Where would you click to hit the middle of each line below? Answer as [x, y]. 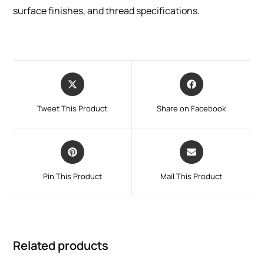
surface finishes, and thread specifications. [107, 10]
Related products [61, 245]
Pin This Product [72, 176]
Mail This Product [192, 176]
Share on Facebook [192, 108]
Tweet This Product [72, 108]
